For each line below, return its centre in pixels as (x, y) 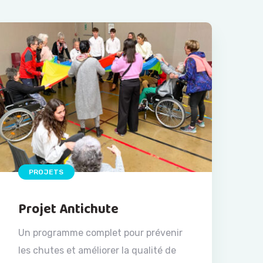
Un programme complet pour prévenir (100, 233)
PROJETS (46, 172)
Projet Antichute (68, 210)
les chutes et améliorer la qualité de (97, 251)
